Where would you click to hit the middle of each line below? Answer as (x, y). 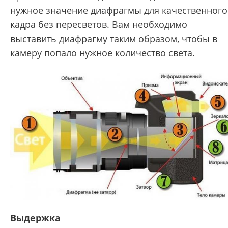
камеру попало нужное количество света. (103, 53)
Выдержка (35, 218)
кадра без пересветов (59, 24)
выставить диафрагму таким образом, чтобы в (114, 38)
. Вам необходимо (147, 24)
